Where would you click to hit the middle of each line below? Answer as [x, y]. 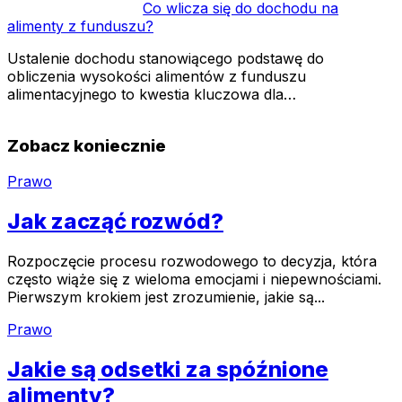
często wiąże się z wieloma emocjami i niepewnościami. [194, 280]
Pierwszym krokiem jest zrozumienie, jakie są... [166, 297]
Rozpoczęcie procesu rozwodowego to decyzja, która [192, 262]
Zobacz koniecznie [87, 145]
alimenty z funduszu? [80, 26]
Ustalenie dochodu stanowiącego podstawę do [166, 58]
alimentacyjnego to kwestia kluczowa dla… [152, 94]
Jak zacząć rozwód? [115, 222]
